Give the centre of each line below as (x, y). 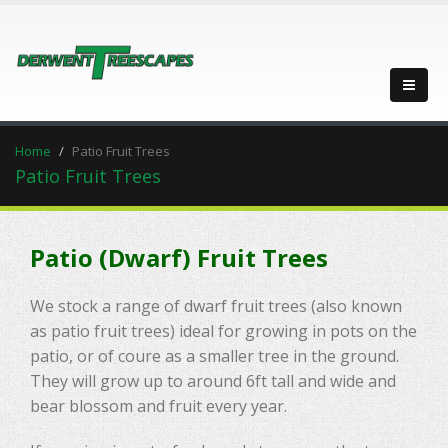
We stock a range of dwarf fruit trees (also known (216, 306)
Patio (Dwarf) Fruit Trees (179, 257)
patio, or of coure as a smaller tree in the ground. (214, 356)
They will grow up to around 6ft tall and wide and (213, 381)
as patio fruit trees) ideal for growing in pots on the (223, 331)
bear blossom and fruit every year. (158, 406)
